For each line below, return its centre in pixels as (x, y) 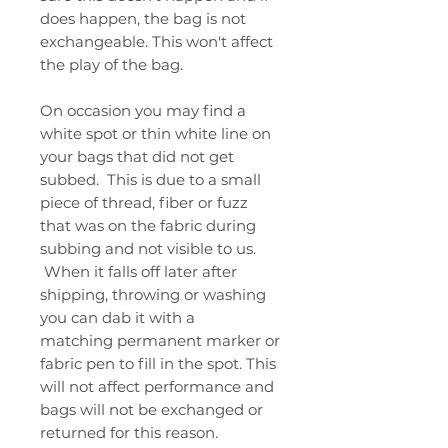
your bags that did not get (137, 156)
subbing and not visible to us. (148, 248)
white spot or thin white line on (155, 133)
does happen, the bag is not (143, 18)
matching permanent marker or (160, 340)
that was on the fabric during (148, 225)
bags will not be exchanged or (151, 409)
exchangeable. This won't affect (156, 41)
